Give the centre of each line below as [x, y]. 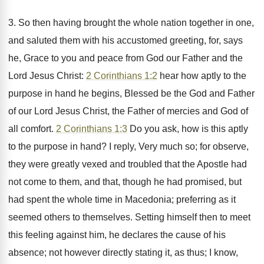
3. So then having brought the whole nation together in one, [131, 23]
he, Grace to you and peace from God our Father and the [126, 58]
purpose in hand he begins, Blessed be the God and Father [131, 93]
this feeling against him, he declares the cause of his [117, 235]
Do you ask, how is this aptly [188, 129]
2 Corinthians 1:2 [122, 76]
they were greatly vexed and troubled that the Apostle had [128, 164]
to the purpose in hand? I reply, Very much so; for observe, [128, 146]
